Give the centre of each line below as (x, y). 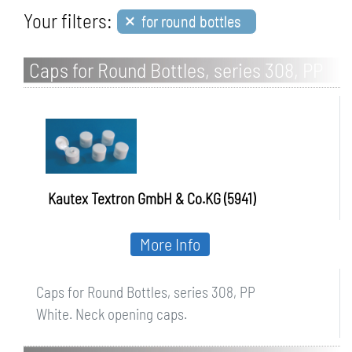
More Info (170, 244)
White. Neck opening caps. (112, 314)
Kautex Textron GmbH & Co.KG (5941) (152, 198)
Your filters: (68, 20)
